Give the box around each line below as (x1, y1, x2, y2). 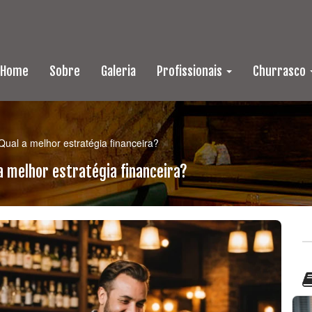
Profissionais (157, 63, 225, 79)
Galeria (101, 63, 136, 79)
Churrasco (253, 63, 309, 79)
